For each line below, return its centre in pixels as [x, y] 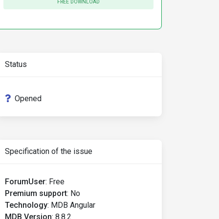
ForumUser [25, 182]
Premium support [36, 193]
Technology [26, 205]
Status [16, 64]
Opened [28, 99]
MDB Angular [73, 205]
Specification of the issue [49, 151]
